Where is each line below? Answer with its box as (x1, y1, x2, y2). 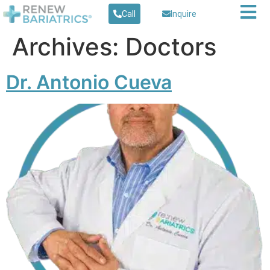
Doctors (125, 32, 216, 61)
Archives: (12, 32, 125, 61)
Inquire (171, 9, 197, 19)
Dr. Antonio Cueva (6, 71, 172, 94)
